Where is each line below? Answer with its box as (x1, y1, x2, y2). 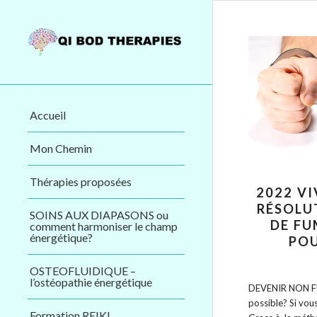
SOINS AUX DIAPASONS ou (30, 207, 168, 221)
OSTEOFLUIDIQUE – (30, 263, 136, 277)
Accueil (30, 108, 66, 122)
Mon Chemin (30, 141, 92, 155)
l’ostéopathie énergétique (30, 275, 152, 289)
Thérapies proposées (30, 174, 132, 188)
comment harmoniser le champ (30, 219, 178, 233)
